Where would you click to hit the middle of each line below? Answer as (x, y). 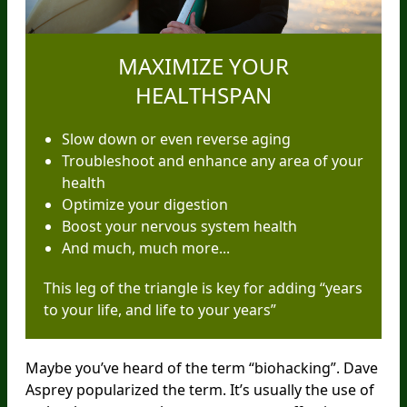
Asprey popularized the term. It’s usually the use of (200, 390)
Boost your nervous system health (179, 227)
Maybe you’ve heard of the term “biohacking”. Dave (202, 368)
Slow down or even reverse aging (176, 139)
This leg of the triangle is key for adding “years (203, 288)
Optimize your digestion (145, 205)
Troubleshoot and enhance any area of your (213, 161)
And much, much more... (146, 248)
